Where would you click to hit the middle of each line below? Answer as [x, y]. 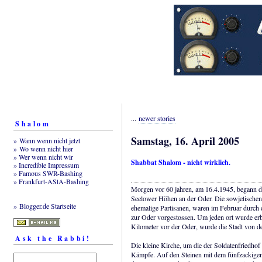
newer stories [157, 118]
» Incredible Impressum [46, 165]
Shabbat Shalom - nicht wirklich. [181, 163]
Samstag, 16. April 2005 [185, 141]
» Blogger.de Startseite [45, 206]
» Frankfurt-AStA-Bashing [51, 181]
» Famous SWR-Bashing [48, 173]
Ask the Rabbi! [53, 238]
